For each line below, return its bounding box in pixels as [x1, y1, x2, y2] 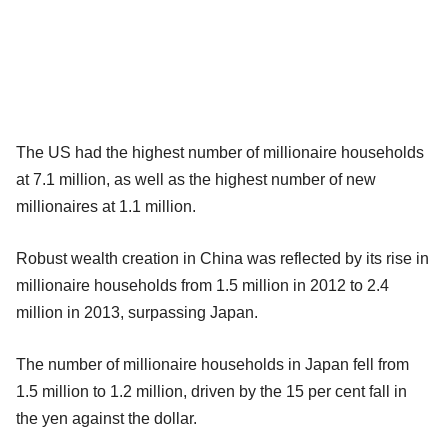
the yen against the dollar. [16, 410, 197, 428]
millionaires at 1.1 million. [16, 198, 196, 216]
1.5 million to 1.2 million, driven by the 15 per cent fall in [16, 383, 407, 401]
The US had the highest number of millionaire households [16, 144, 424, 162]
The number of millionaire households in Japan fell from [16, 356, 409, 374]
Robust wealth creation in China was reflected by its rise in [16, 250, 429, 268]
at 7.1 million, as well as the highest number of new [16, 171, 376, 189]
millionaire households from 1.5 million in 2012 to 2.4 [16, 277, 389, 295]
